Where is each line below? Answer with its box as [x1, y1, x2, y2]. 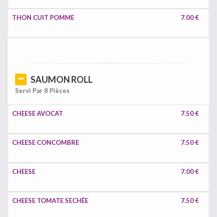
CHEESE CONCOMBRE [12, 139, 79, 146]
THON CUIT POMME [12, 14, 74, 21]
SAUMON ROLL [31, 74, 93, 85]
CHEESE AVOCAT [12, 109, 63, 117]
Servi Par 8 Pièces [15, 87, 70, 94]
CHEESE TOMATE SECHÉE [12, 197, 88, 204]
